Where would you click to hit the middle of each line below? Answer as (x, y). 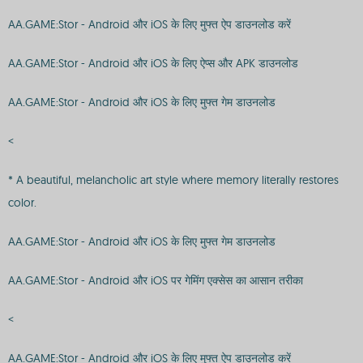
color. (22, 203)
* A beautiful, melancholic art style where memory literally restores (173, 180)
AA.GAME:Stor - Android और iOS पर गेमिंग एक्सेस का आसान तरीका (156, 280)
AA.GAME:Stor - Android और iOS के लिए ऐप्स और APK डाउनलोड (153, 63)
